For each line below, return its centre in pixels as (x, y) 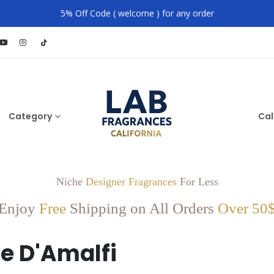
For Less (197, 182)
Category (30, 116)
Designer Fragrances (131, 182)
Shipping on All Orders (142, 208)
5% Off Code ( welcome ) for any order (137, 13)
